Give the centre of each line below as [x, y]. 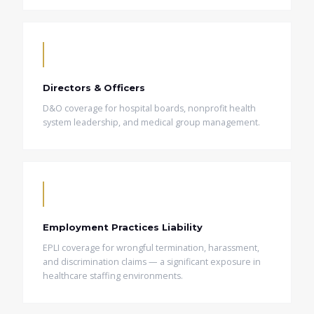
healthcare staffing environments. [113, 276]
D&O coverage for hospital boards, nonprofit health [149, 108]
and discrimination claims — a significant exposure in [152, 262]
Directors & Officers [94, 88]
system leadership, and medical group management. [151, 122]
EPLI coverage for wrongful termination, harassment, [151, 248]
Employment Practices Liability [123, 227]
